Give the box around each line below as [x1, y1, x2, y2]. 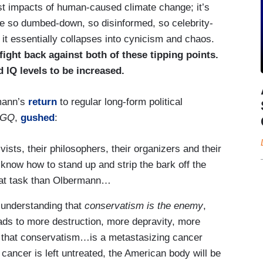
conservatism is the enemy [85, 200, 203, 212]
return [28, 96, 57, 107]
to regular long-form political [57, 96, 183, 107]
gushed [21, 112, 55, 123]
